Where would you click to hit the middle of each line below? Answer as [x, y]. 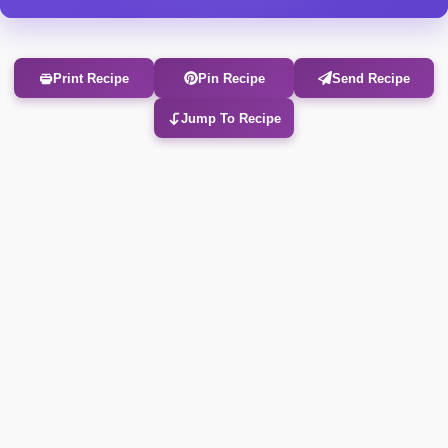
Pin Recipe [231, 78]
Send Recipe [371, 78]
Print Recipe [91, 78]
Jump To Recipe [231, 118]
